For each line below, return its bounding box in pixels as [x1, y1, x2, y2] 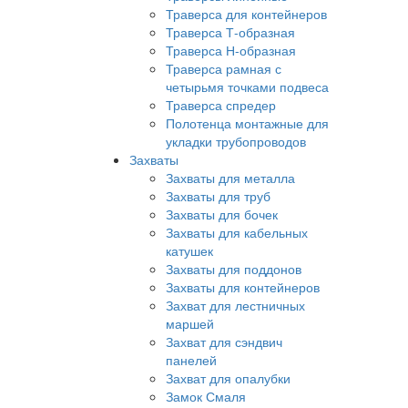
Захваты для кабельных [166, 223, 308, 241]
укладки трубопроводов [166, 132, 306, 150]
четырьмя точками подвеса [166, 77, 329, 96]
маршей [166, 314, 214, 332]
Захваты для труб [166, 187, 270, 205]
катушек [166, 241, 213, 260]
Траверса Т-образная [166, 23, 295, 41]
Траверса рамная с [166, 59, 281, 77]
